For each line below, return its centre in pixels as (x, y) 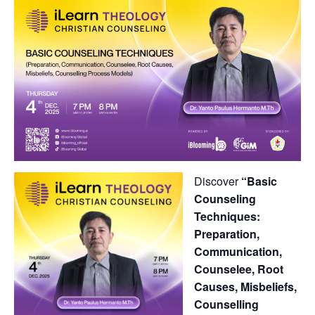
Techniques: (227, 216)
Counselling (226, 304)
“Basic (259, 181)
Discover (218, 181)
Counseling (225, 198)
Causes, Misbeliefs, (245, 286)
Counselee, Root (239, 269)
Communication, (238, 251)
